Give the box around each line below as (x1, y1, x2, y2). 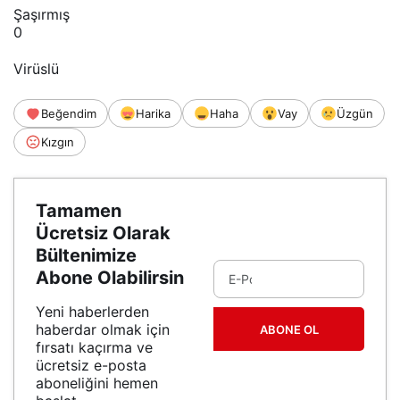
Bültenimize (36, 245, 137, 267)
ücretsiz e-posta (36, 356, 146, 375)
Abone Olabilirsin (36, 267, 184, 289)
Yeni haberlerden (36, 303, 149, 321)
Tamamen (36, 200, 121, 222)
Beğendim (41, 106, 96, 121)
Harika (136, 106, 171, 121)
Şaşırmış (13, 4, 70, 23)
